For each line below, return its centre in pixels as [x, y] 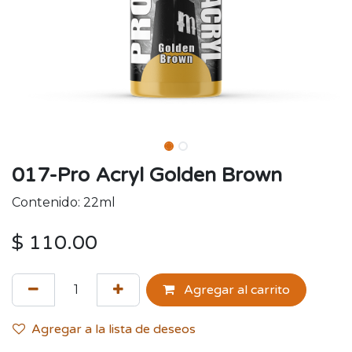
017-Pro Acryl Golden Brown [147, 175]
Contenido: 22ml [64, 202]
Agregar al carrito [235, 290]
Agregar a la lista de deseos [114, 329]
